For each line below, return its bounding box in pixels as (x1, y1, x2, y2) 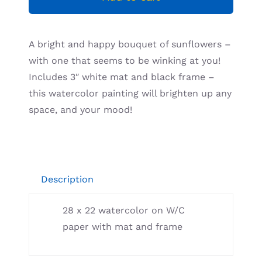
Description (41, 174, 94, 185)
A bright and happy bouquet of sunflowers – (29, 39, 232, 50)
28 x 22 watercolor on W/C (63, 204, 185, 216)
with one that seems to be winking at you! (29, 55, 221, 66)
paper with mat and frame (63, 220, 183, 232)
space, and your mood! (29, 104, 133, 115)
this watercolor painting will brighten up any (29, 88, 232, 99)
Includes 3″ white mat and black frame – (29, 71, 215, 82)
